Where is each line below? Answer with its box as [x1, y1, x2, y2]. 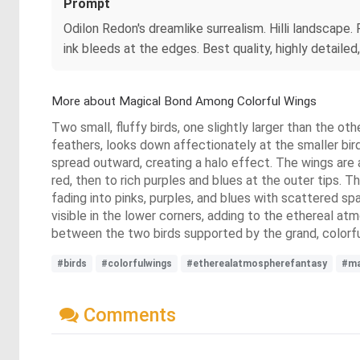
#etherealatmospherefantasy [186, 257, 327, 269]
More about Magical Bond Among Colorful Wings [51, 93, 317, 108]
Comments [79, 304, 176, 327]
